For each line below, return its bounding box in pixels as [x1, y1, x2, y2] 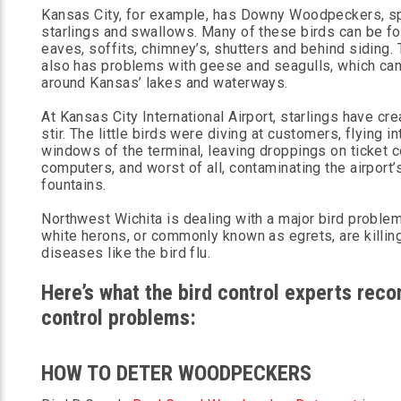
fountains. [41, 176, 107, 193]
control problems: [41, 305, 197, 330]
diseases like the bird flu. [41, 244, 211, 261]
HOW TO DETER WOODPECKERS [41, 361, 312, 386]
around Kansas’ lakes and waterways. [41, 74, 288, 91]
